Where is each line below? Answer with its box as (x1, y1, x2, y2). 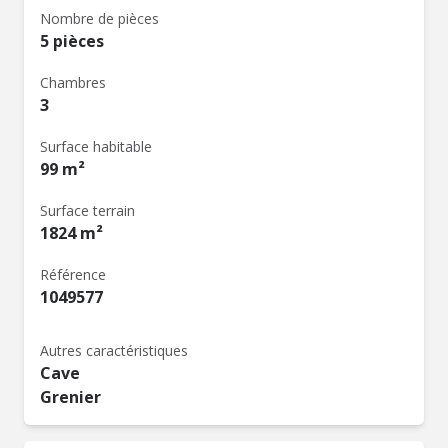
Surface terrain (40, 201, 135, 220)
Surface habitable (40, 137, 152, 156)
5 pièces (40, 30, 104, 52)
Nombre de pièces (40, 9, 159, 28)
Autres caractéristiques (40, 341, 188, 360)
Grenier (40, 386, 101, 408)
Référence (40, 265, 106, 284)
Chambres (40, 73, 106, 92)
